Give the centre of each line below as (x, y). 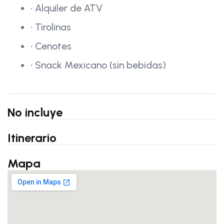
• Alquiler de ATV (66, 8)
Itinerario (32, 137)
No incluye (35, 112)
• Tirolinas (51, 27)
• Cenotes (51, 46)
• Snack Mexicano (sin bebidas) (98, 65)
